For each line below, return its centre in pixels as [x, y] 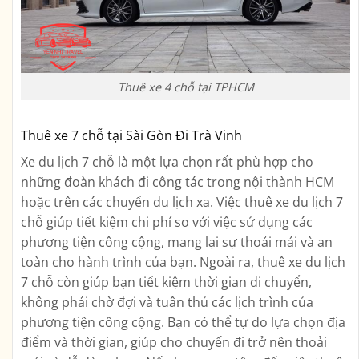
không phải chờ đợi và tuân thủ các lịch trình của [167, 303]
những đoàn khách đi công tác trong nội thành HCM [177, 182]
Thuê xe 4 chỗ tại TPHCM [186, 87]
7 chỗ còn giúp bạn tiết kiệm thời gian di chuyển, [166, 282]
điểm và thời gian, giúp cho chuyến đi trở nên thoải [174, 343]
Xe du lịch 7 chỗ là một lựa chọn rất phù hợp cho [167, 162]
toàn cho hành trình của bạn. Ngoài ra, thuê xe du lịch [183, 262]
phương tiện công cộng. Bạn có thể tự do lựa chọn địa [183, 323]
